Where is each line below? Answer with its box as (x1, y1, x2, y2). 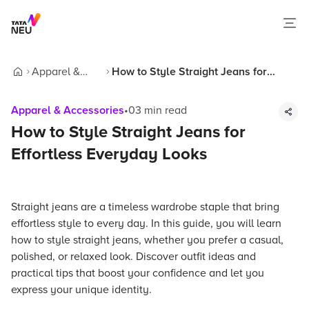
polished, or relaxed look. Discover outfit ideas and (11, 250, 256, 263)
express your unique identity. (11, 283, 152, 297)
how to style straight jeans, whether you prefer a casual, (11, 233, 283, 247)
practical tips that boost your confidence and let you (11, 266, 264, 280)
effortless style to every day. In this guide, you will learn (11, 217, 281, 230)
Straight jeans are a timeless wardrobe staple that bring (11, 200, 279, 214)
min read (141, 103, 187, 117)
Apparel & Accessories (11, 103, 124, 117)
